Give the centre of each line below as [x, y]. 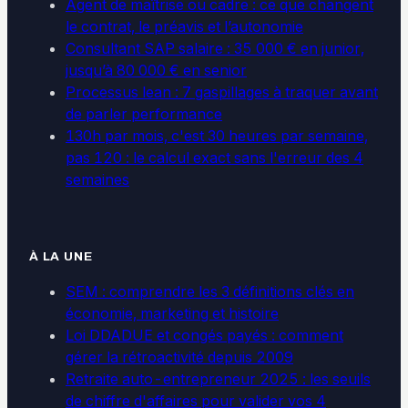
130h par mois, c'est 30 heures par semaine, [217, 135]
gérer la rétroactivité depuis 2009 [179, 357]
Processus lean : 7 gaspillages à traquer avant [222, 92]
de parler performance [144, 113]
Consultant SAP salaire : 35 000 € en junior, [215, 48]
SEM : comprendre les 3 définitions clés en [210, 291]
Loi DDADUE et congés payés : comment [204, 335]
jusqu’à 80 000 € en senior [156, 70]
